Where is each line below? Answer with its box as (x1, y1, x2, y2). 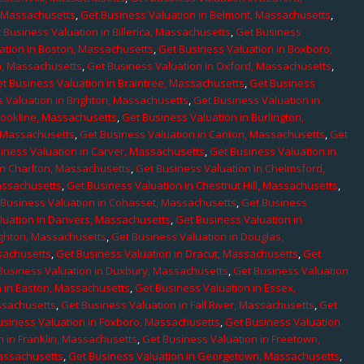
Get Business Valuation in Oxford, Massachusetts (87, 58, 332, 73)
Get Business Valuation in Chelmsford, (136, 160, 326, 175)
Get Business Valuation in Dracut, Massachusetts (56, 245, 299, 261)
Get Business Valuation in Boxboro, (158, 41, 333, 56)
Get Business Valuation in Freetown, (142, 331, 321, 346)
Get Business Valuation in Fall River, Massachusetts (61, 297, 315, 312)
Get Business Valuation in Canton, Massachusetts (80, 126, 326, 141)
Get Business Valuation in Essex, (135, 279, 297, 295)
